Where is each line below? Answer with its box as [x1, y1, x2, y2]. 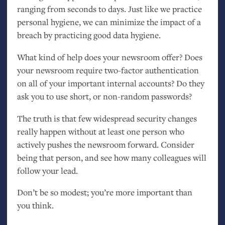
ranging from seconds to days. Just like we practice [17, 3, 202, 15]
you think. [17, 199, 54, 211]
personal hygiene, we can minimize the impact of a [17, 16, 201, 28]
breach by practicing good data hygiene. [17, 29, 161, 41]
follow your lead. [17, 164, 78, 176]
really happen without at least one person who [17, 125, 184, 137]
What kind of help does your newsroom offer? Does [17, 51, 202, 63]
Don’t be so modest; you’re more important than [17, 186, 192, 198]
